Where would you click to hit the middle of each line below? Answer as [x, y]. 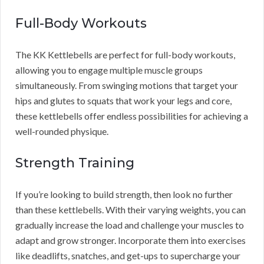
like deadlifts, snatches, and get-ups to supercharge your [128, 256]
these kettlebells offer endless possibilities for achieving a [132, 116]
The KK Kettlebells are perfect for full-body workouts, [125, 55]
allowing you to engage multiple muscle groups [109, 70]
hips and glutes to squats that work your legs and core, [123, 101]
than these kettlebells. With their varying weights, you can [131, 210]
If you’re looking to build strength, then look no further [124, 194]
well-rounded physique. [62, 131]
